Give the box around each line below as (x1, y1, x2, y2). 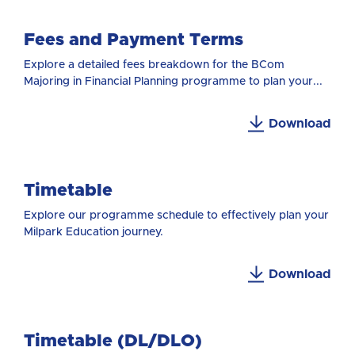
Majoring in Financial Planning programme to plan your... (24, 75, 323, 87)
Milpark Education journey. (24, 226, 163, 238)
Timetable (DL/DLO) (24, 332, 202, 350)
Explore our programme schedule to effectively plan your (24, 209, 329, 221)
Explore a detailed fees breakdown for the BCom (24, 59, 284, 71)
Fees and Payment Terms (24, 31, 243, 49)
